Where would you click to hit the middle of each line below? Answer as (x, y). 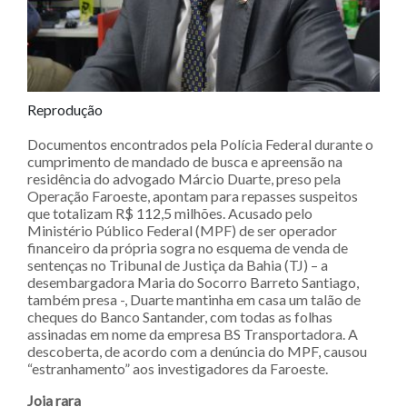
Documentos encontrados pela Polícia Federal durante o (200, 144)
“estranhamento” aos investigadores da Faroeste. (178, 368)
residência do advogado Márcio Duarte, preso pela (184, 178)
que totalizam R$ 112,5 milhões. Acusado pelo (170, 213)
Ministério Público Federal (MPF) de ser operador (182, 230)
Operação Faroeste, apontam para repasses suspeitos (193, 195)
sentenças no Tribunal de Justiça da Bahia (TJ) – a (178, 264)
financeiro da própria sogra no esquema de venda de (188, 247)
